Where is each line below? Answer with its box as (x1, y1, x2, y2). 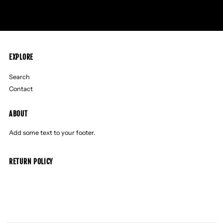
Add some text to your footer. (9, 129, 96, 137)
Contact (9, 85, 33, 93)
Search (9, 73, 30, 81)
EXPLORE (9, 53, 33, 62)
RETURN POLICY (9, 157, 53, 166)
